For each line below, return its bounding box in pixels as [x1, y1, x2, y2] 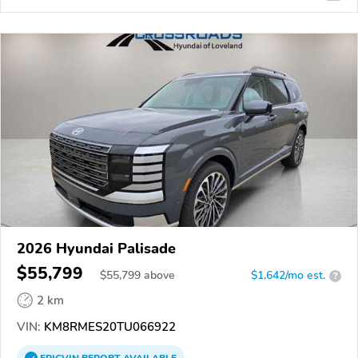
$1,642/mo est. [251, 268, 325, 283]
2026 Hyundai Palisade [17, 239, 176, 258]
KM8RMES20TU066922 [41, 319, 176, 335]
